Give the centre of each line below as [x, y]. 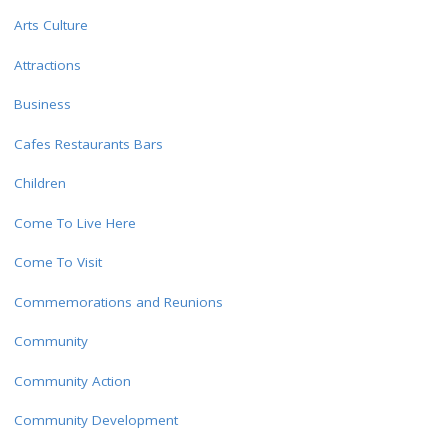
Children [39, 183]
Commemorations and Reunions [118, 301]
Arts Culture [50, 25]
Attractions [47, 64]
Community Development [95, 420]
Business [42, 104]
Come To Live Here [74, 222]
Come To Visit [57, 262]
